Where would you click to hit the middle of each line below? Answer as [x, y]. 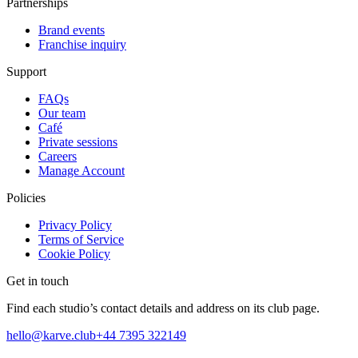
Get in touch [38, 280]
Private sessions [78, 141]
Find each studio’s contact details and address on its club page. [163, 308]
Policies [26, 197]
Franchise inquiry [82, 44]
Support [26, 71]
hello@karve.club [51, 335]
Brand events [72, 30]
